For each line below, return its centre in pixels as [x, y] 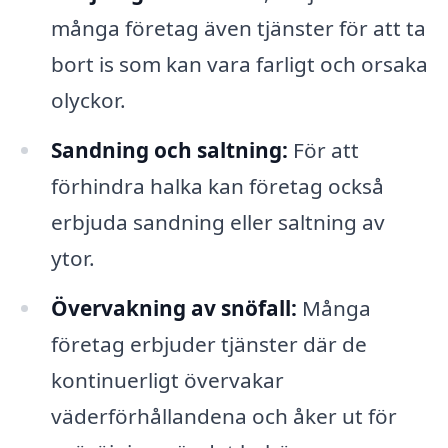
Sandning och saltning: [169, 149]
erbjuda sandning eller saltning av [217, 221]
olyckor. [88, 99]
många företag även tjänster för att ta [238, 27]
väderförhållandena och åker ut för [223, 415]
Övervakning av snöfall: [173, 307]
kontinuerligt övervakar [167, 379]
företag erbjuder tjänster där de [208, 343]
